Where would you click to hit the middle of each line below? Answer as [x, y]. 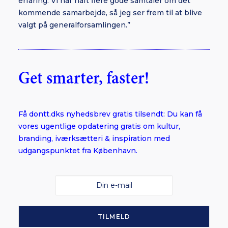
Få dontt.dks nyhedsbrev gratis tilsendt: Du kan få [110, 114]
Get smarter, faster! [84, 79]
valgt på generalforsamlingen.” [74, 25]
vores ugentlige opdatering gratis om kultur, [99, 126]
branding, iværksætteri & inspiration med [94, 138]
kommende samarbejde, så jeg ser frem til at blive [110, 13]
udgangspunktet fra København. [78, 151]
